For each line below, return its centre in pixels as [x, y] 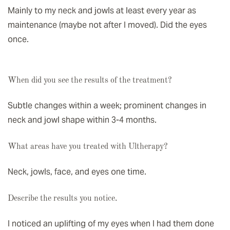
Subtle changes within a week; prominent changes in [107, 105]
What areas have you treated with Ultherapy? [88, 147]
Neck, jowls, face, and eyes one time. [77, 172]
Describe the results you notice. [62, 199]
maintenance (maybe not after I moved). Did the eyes [107, 25]
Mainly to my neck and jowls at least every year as [102, 10]
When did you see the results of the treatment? [90, 80]
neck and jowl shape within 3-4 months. [82, 120]
